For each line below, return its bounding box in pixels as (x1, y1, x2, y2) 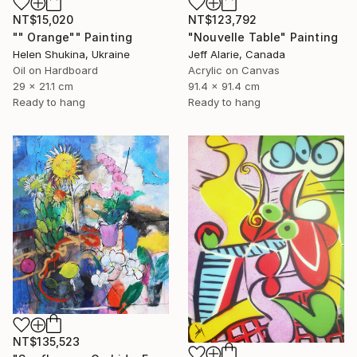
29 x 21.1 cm (13, 79, 73, 92)
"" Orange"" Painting (13, 29, 133, 44)
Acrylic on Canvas (188, 63, 280, 76)
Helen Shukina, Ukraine (13, 47, 130, 61)
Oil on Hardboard (13, 63, 98, 76)
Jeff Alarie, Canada (188, 47, 285, 61)
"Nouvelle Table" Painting (188, 29, 338, 44)
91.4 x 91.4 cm (188, 79, 260, 92)
